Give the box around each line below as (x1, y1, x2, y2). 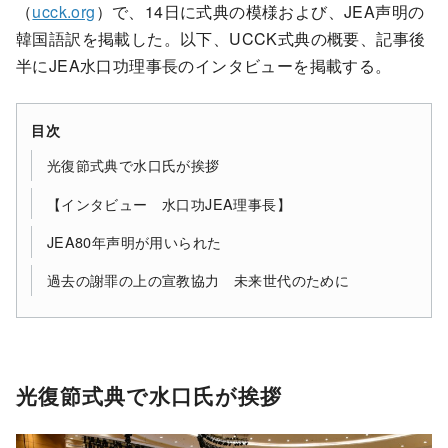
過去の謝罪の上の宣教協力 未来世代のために (46, 269, 350, 291)
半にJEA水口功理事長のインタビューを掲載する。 (16, 53, 392, 77)
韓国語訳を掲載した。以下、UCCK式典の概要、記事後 (16, 26, 426, 50)
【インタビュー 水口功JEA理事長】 (46, 192, 291, 214)
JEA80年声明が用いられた (46, 230, 222, 252)
